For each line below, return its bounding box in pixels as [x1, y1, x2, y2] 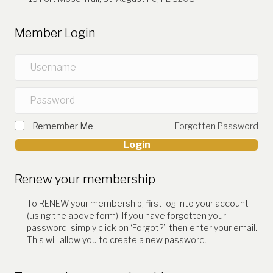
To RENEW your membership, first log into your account [27, 197, 249, 208]
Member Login [15, 25, 96, 40]
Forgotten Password [175, 120, 258, 131]
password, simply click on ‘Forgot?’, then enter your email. [27, 222, 257, 233]
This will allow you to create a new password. [27, 234, 207, 245]
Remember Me [32, 120, 93, 131]
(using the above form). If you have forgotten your [27, 210, 226, 221]
